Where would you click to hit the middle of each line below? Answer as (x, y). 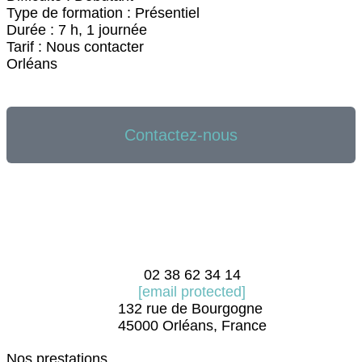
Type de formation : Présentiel (103, 13)
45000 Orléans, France (192, 326)
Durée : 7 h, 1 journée (77, 30)
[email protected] (192, 292)
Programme (181, 98)
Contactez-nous (181, 135)
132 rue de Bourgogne (190, 309)
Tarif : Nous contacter (75, 47)
